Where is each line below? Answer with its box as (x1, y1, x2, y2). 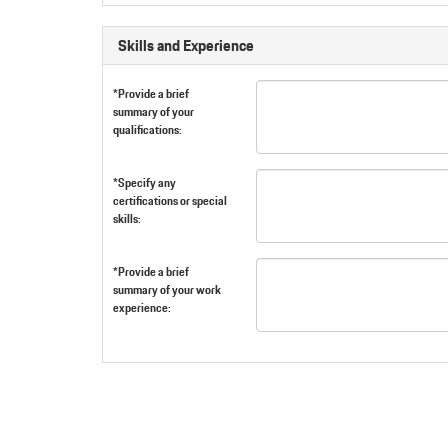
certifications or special (113, 191, 227, 210)
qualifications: (113, 120, 182, 139)
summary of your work (113, 280, 221, 299)
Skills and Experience (118, 33, 254, 58)
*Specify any (113, 173, 176, 192)
